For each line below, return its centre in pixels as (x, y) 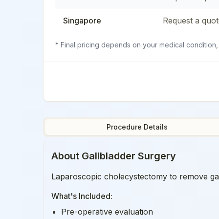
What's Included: (82, 196)
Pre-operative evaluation (107, 211)
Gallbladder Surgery (129, 156)
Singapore (82, 20)
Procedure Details (137, 127)
